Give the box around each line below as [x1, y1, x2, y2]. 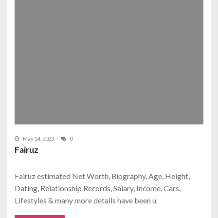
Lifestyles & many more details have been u [15, 196, 156, 205]
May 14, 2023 [23, 135, 54, 142]
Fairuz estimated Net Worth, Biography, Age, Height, [15, 171, 190, 181]
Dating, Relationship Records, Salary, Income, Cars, [15, 183, 181, 193]
